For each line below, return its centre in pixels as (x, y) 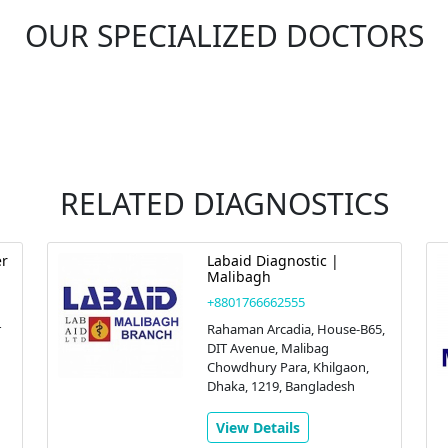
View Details (257, 427)
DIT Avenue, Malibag (267, 348)
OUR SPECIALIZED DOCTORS (224, 35)
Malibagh (238, 276)
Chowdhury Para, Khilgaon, (287, 367)
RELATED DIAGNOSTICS (224, 203)
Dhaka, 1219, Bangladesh (280, 386)
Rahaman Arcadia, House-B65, (295, 329)
